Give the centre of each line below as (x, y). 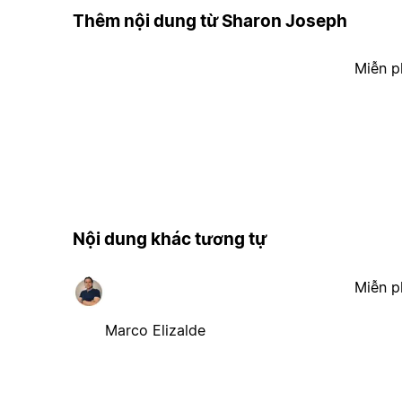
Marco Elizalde (155, 330)
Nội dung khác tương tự (169, 240)
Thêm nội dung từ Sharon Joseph (210, 21)
